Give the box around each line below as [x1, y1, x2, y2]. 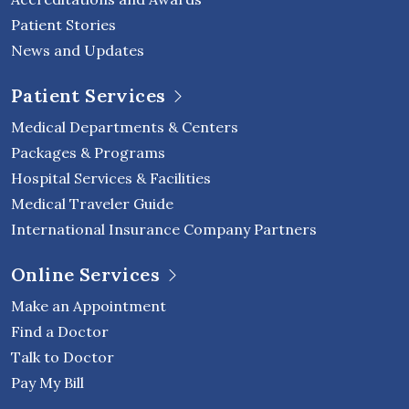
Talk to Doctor [11, 348, 114, 367]
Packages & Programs [11, 143, 165, 163]
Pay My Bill [11, 373, 84, 393]
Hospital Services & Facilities [11, 169, 211, 188]
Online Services [11, 263, 160, 287]
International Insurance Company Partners [11, 220, 317, 239]
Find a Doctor [11, 322, 109, 341]
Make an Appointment [11, 297, 166, 316]
